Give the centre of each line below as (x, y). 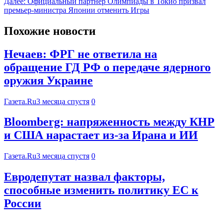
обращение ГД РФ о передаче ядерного (107, 67)
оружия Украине (48, 80)
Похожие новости (50, 31)
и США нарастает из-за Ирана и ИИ (101, 135)
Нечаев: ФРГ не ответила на (81, 54)
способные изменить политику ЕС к (101, 190)
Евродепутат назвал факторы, (84, 177)
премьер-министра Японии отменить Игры (77, 10)
